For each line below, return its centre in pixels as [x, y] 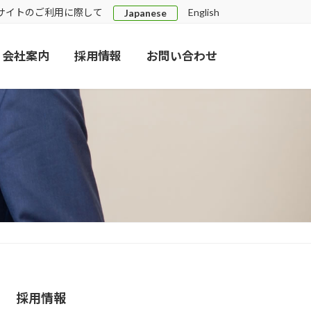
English [204, 12]
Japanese [145, 13]
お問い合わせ [182, 56]
